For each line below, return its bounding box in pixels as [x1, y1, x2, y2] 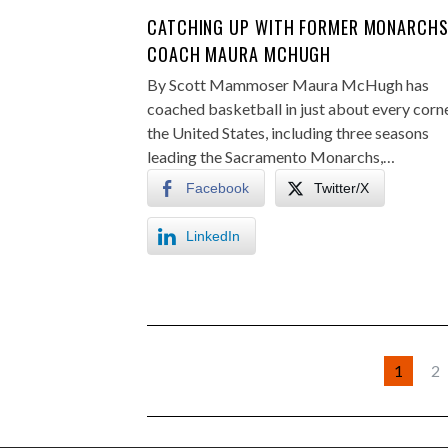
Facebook [186, 180, 249, 196]
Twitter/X [314, 180, 369, 196]
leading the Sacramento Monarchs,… [147, 147, 395, 166]
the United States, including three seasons [147, 123, 429, 142]
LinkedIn [186, 228, 240, 244]
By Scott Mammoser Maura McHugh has [147, 75, 429, 94]
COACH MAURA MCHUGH [147, 41, 332, 67]
